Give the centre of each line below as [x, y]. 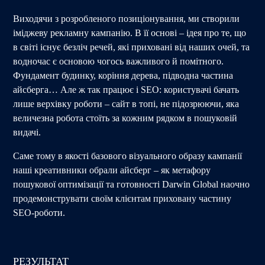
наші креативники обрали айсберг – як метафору [112, 170]
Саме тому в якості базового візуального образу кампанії [128, 156]
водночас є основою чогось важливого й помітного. [119, 61]
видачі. [27, 132]
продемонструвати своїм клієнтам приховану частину [122, 198]
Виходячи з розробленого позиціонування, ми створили [127, 18]
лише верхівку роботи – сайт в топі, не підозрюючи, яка [126, 104]
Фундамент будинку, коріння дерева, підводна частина [123, 75]
